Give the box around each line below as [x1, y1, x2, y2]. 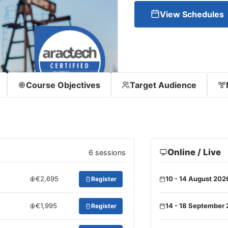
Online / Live [167, 147, 221, 157]
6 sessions [89, 148, 126, 157]
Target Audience [130, 80, 196, 90]
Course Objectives [26, 80, 100, 90]
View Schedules [159, 9, 224, 20]
